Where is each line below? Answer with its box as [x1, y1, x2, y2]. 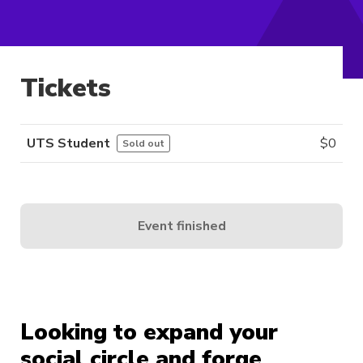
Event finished [137, 216, 226, 235]
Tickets [20, 70, 111, 106]
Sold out [122, 137, 164, 151]
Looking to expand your [20, 317, 278, 348]
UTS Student [27, 135, 110, 153]
